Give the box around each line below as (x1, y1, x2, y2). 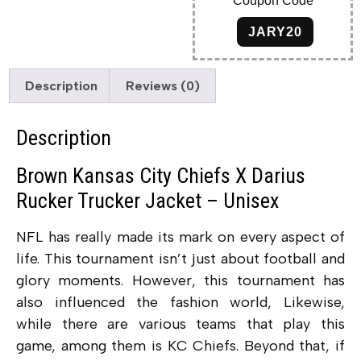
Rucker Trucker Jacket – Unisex (16, 189, 279, 214)
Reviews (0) (125, 77, 200, 93)
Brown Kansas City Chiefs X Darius (16, 164, 305, 189)
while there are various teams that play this (16, 315, 345, 334)
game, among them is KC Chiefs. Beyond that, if (16, 337, 345, 355)
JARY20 (248, 24, 303, 39)
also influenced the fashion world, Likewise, (16, 293, 345, 312)
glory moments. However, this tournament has (16, 272, 345, 290)
